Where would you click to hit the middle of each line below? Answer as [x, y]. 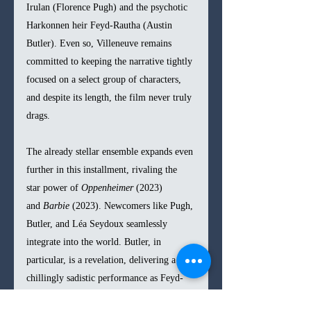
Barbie [56, 205]
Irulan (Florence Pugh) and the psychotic [108, 7]
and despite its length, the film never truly [110, 97]
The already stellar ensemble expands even [111, 151]
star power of [54, 187]
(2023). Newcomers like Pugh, [133, 205]
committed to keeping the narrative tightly [111, 61]
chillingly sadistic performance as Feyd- [105, 278]
